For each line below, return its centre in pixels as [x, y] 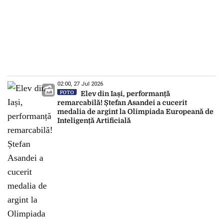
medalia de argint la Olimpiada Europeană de [135, 111]
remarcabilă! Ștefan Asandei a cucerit [122, 103]
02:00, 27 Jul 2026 [80, 84]
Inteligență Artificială [94, 120]
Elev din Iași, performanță [125, 94]
